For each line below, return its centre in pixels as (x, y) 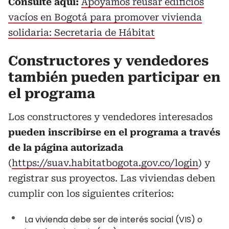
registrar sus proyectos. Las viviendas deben (112, 178)
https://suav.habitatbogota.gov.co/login (105, 163)
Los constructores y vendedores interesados (110, 117)
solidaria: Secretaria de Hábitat (82, 32)
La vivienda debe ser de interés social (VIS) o (113, 220)
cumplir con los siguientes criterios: (91, 193)
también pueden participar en (114, 77)
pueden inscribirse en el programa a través (114, 132)
